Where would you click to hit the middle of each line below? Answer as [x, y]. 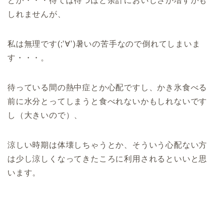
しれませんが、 [37, 14]
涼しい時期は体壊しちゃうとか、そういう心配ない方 [108, 145]
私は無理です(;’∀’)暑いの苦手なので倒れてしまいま [104, 44]
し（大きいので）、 [45, 115]
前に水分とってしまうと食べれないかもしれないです [108, 101]
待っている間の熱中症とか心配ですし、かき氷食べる [108, 87]
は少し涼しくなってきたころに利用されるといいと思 [108, 159]
